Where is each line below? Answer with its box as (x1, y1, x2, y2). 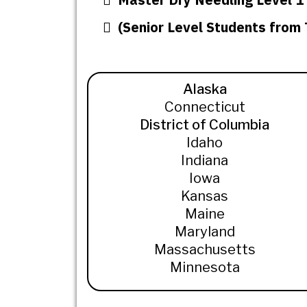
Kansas (181, 188, 229, 205)
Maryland (174, 223, 235, 241)
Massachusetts (153, 241, 256, 258)
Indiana (181, 152, 229, 169)
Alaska (182, 81, 227, 98)
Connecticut (164, 99, 245, 116)
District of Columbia (140, 116, 270, 134)
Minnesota (169, 259, 240, 276)
